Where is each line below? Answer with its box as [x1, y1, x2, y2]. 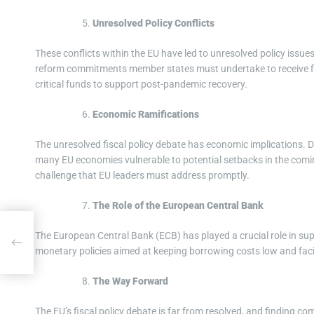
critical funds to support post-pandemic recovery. [35, 78, 247, 90]
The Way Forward [93, 275, 168, 287]
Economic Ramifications [93, 109, 199, 121]
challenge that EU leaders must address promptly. [35, 170, 250, 182]
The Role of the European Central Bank [93, 200, 264, 212]
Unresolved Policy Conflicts [93, 18, 214, 29]
